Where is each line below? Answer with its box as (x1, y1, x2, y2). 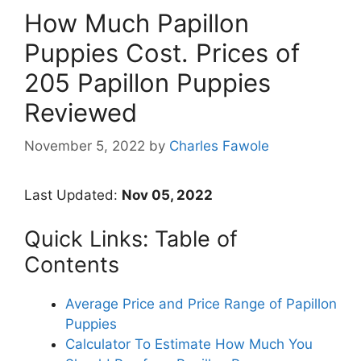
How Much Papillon (24, 7, 249, 38)
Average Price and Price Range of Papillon (65, 295, 337, 312)
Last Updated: (24, 187, 122, 204)
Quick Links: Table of (24, 225, 238, 252)
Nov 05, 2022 (122, 187, 213, 204)
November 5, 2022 (24, 138, 145, 155)
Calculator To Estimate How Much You (65, 335, 313, 352)
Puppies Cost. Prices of (24, 37, 300, 68)
